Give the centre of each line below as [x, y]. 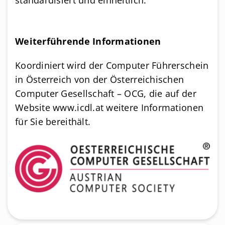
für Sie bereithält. [53, 122]
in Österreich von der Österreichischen [100, 80]
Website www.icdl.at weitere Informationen [109, 108]
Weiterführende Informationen [88, 41]
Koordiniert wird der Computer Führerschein [112, 66]
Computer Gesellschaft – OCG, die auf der [106, 94]
